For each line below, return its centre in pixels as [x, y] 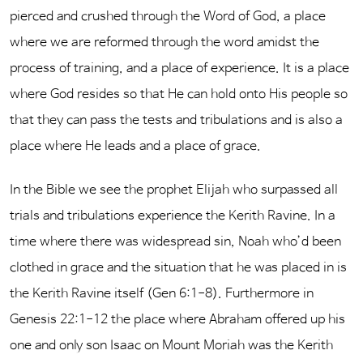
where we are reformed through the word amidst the [164, 43]
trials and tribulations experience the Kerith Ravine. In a [173, 216]
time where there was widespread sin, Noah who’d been [175, 242]
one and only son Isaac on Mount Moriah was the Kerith [171, 346]
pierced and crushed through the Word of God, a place [168, 17]
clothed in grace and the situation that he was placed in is [178, 268]
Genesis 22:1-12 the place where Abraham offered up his [177, 320]
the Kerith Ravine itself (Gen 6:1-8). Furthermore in [162, 294]
